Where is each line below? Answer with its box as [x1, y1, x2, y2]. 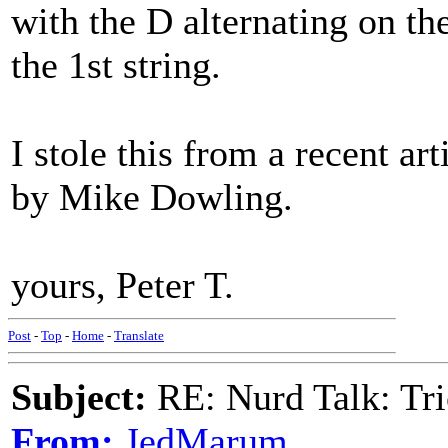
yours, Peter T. [11, 264, 234, 306]
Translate [114, 328, 164, 343]
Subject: [11, 376, 147, 418]
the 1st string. [11, 44, 221, 86]
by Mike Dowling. [11, 176, 293, 218]
